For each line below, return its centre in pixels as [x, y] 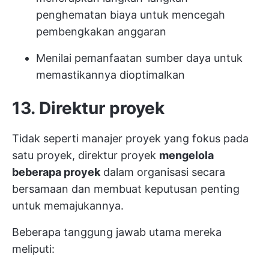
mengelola [186, 155]
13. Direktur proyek [88, 108]
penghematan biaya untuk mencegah [131, 15]
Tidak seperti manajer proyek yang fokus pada [130, 138]
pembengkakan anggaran [101, 32]
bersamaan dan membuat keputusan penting [126, 189]
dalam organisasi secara [163, 172]
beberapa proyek [56, 172]
